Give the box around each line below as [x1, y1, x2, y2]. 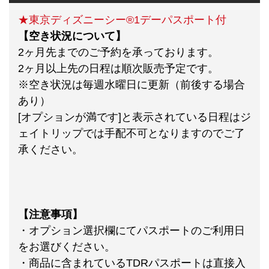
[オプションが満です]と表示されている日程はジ [18, 110, 251, 123]
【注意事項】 [18, 208, 83, 220]
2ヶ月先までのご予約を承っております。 [18, 46, 219, 58]
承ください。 [18, 143, 83, 156]
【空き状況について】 [18, 29, 126, 42]
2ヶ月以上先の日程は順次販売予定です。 [18, 62, 219, 74]
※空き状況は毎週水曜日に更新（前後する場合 [18, 78, 245, 91]
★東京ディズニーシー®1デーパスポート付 [18, 13, 226, 26]
